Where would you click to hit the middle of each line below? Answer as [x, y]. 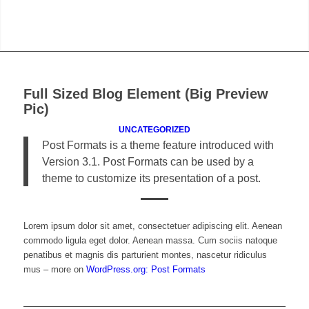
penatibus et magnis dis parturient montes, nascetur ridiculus [145, 255]
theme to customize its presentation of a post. [151, 178]
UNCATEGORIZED [154, 130]
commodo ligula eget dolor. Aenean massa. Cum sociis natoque [150, 240]
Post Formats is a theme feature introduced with [158, 145]
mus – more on [54, 269]
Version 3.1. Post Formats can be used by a [148, 162]
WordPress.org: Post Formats [146, 269]
